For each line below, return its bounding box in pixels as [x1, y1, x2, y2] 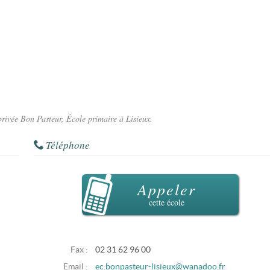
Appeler [137, 178, 196, 199]
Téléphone [46, 138, 90, 152]
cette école [148, 196, 184, 208]
